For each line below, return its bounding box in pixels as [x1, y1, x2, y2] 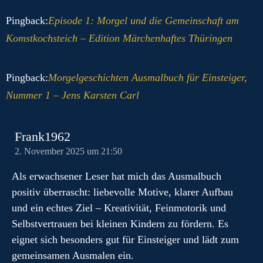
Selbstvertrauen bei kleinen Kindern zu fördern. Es [12, 218, 228, 230]
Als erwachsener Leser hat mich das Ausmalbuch [12, 170, 221, 182]
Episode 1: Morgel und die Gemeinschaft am [48, 15, 239, 26]
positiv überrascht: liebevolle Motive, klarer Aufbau [12, 186, 233, 198]
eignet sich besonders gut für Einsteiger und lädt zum [12, 234, 239, 245]
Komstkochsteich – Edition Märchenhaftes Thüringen [6, 32, 232, 44]
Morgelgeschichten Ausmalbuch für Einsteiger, [48, 72, 247, 83]
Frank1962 [15, 130, 70, 144]
